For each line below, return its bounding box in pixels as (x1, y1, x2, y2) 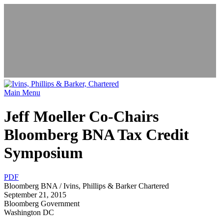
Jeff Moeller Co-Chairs (4, 108, 159, 126)
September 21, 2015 (4, 190, 66, 199)
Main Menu (4, 88, 40, 97)
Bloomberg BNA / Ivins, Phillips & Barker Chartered (4, 181, 169, 190)
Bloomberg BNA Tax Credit (4, 126, 189, 144)
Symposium (4, 144, 83, 162)
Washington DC (4, 208, 54, 217)
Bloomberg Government (4, 199, 80, 208)
